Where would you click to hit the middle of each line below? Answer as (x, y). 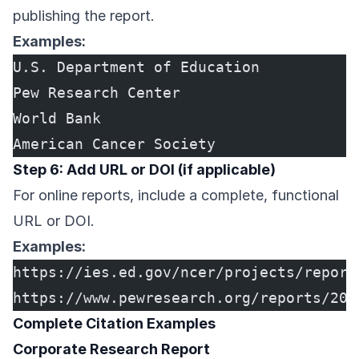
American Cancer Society (114, 144)
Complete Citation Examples (114, 324)
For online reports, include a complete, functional (176, 196)
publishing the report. (84, 16)
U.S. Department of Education (136, 67)
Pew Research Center (97, 93)
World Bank (57, 119)
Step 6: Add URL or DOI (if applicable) (144, 170)
